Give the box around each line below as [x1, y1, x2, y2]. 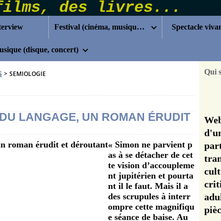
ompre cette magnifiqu [108, 202, 194, 212]
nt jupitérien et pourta [108, 171, 193, 181]
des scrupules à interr [108, 191, 190, 201]
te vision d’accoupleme [108, 160, 194, 170]
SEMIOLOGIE [9, 70, 46, 78]
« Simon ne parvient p [108, 140, 192, 149]
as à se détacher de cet [108, 150, 193, 160]
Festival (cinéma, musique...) [137, 23, 145, 31]
